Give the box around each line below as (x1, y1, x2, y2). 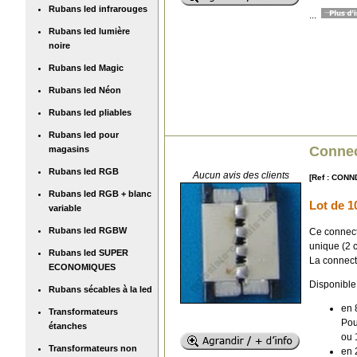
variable (49, 202, 81, 213)
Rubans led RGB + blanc (49, 188, 151, 198)
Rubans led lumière (49, 25, 130, 36)
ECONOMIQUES (49, 261, 116, 272)
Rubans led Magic (49, 62, 124, 73)
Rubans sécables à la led (49, 284, 152, 294)
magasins (49, 143, 89, 154)
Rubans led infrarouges (49, 3, 147, 14)
